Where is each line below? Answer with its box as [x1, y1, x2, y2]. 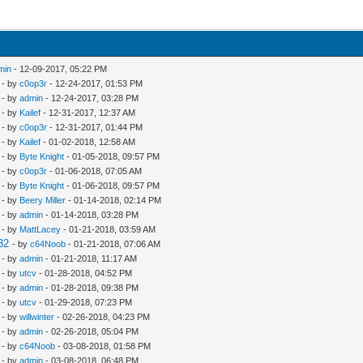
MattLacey [19, 224, 62, 234]
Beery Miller [19, 194, 66, 205]
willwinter [19, 311, 55, 322]
